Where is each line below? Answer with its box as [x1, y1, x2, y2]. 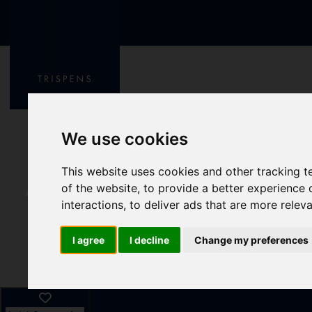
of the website [61, 181, 138, 196]
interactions [61, 198, 124, 212]
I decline [130, 234, 170, 247]
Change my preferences [194, 234, 309, 247]
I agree [72, 234, 105, 247]
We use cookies [61, 129, 189, 150]
